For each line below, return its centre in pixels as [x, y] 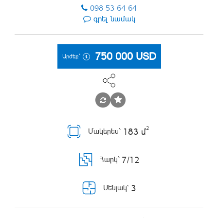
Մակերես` [104, 131]
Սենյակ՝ [116, 188]
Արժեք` [71, 56]
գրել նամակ [114, 19]
